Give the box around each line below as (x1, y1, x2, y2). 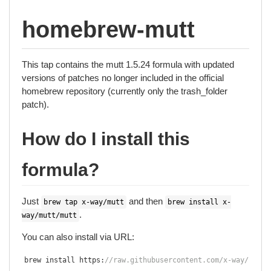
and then (126, 196, 165, 206)
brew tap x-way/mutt (44, 198, 124, 206)
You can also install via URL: (22, 232, 134, 242)
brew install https (24, 256, 100, 264)
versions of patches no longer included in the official (22, 73, 224, 83)
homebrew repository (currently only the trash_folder (22, 86, 227, 96)
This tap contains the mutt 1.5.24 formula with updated (22, 59, 234, 70)
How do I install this (22, 127, 190, 150)
